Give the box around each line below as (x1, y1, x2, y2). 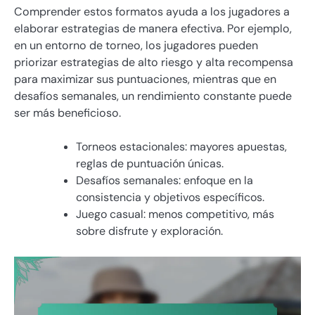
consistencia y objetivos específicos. (76, 189, 264, 205)
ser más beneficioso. (14, 105, 121, 120)
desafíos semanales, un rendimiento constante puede (14, 88, 292, 103)
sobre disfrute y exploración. (76, 223, 223, 238)
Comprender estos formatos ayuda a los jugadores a (14, 4, 290, 19)
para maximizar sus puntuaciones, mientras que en (14, 71, 276, 86)
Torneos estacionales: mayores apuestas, (76, 139, 287, 154)
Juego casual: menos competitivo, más (76, 206, 274, 221)
